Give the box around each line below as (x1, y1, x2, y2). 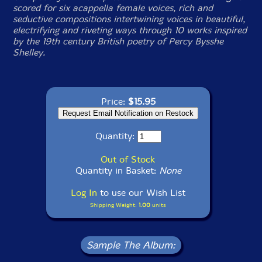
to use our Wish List (97, 187, 185, 198)
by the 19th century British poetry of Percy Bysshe (13, 36, 224, 47)
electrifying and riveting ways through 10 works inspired (13, 25, 247, 36)
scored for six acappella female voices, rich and (13, 2, 213, 13)
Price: (101, 96, 128, 107)
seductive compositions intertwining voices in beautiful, (13, 13, 246, 25)
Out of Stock (100, 154, 155, 165)
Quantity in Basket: (75, 165, 159, 176)
